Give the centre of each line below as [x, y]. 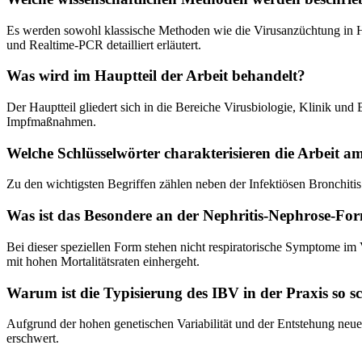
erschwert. [33, 339]
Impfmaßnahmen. [51, 122]
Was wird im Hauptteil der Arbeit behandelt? [156, 76]
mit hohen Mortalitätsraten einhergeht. [103, 261]
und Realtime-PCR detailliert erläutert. [104, 44]
